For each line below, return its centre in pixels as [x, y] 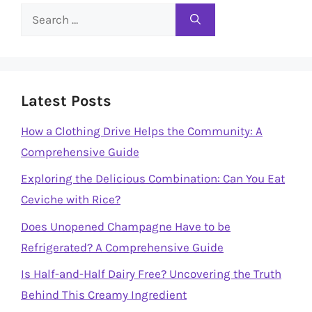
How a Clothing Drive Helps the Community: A [142, 131]
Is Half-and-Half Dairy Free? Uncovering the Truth [151, 274]
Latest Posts [66, 101]
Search [39, 13]
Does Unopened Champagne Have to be [126, 226]
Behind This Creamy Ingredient [104, 295]
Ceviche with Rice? [71, 199]
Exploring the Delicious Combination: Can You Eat [153, 178]
